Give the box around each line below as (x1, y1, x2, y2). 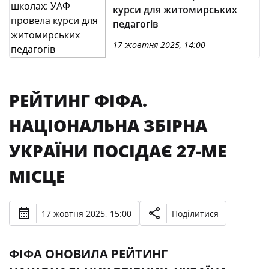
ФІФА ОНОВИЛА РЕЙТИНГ (9, 246, 168, 262)
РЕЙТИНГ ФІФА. (9, 89, 147, 112)
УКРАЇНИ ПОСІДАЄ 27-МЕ (9, 139, 226, 162)
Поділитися (172, 207, 219, 219)
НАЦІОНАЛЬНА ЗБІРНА (9, 114, 207, 137)
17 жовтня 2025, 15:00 (41, 207, 131, 219)
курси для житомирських (113, 3, 237, 16)
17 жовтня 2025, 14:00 (113, 39, 205, 50)
